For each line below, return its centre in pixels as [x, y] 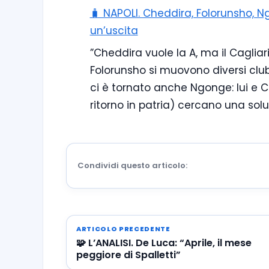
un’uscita [114, 30]
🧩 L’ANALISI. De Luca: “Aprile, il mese [164, 243]
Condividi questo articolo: [132, 166]
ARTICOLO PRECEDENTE [123, 229]
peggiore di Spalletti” [128, 255]
